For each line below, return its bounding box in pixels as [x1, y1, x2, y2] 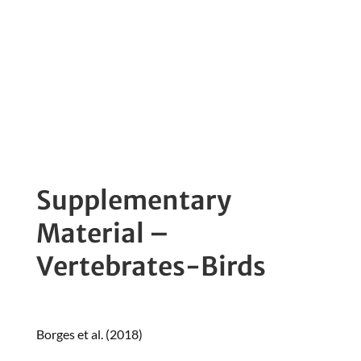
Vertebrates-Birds [35, 251, 266, 284]
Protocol [35, 79, 143, 112]
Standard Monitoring [35, 46, 301, 79]
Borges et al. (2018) [35, 326, 143, 342]
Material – [35, 218, 169, 251]
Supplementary [35, 185, 231, 218]
